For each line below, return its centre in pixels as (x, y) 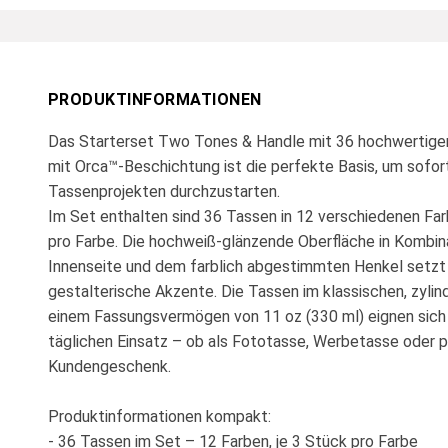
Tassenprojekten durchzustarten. (164, 191)
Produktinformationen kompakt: (159, 416)
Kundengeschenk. (109, 366)
